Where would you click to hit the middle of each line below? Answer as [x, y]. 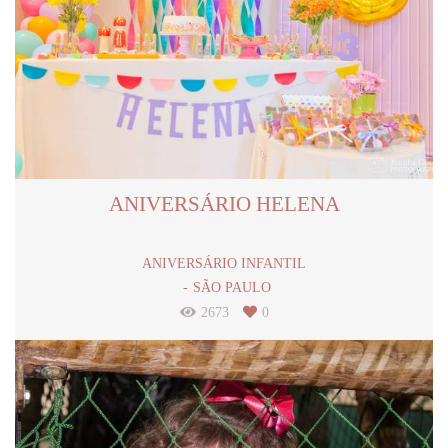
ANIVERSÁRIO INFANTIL [224, 263]
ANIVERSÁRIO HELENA [224, 203]
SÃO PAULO [231, 287]
